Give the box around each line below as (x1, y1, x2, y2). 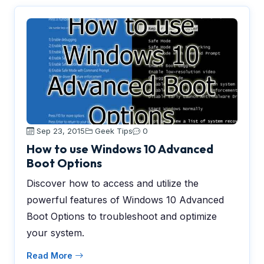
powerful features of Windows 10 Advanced (27, 194, 224, 206)
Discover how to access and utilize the (27, 177, 199, 189)
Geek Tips (95, 126, 133, 136)
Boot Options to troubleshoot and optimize (27, 210, 217, 222)
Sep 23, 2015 (34, 126, 85, 136)
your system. (27, 227, 84, 239)
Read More (27, 250, 75, 260)
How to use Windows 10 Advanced (27, 141, 213, 156)
